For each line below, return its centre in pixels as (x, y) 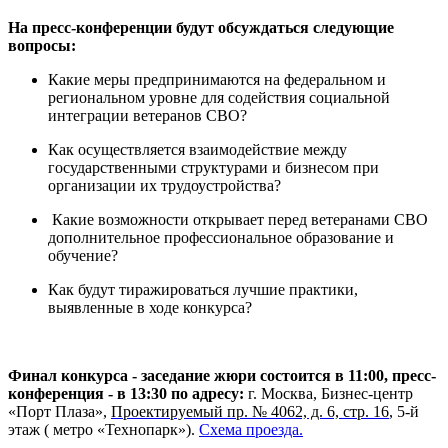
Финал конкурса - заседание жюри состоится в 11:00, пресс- (222, 375)
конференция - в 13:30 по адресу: (128, 393)
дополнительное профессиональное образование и (221, 237)
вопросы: (42, 45)
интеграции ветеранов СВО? (147, 115)
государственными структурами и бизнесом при (213, 167)
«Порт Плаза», (59, 411)
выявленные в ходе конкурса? (150, 307)
